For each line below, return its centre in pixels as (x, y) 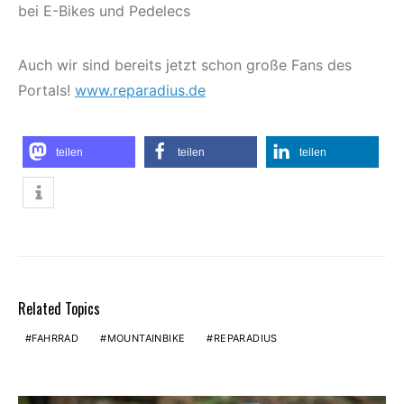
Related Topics (59, 308)
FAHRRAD (55, 338)
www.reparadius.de (140, 90)
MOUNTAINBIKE (146, 338)
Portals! (46, 90)
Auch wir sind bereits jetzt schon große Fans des (185, 64)
